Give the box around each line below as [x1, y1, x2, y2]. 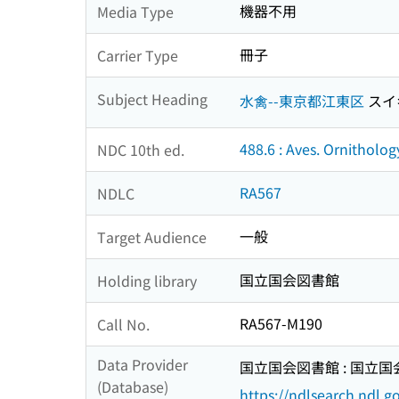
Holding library [97, 269, 197, 291]
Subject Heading [97, 87, 208, 110]
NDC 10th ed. [97, 138, 184, 160]
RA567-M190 [240, 313, 322, 335]
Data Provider [97, 354, 188, 376]
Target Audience [97, 225, 207, 248]
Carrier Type [97, 44, 178, 66]
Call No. [97, 313, 150, 335]
